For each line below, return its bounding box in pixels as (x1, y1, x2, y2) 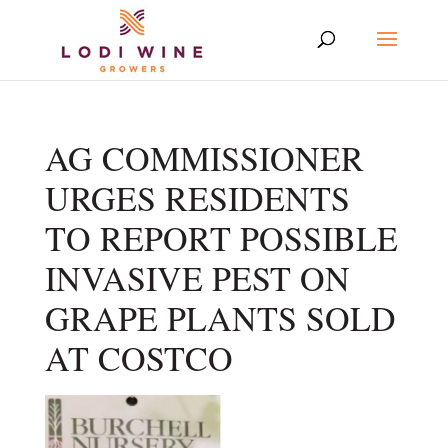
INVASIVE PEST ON (44, 255, 350, 301)
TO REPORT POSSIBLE (44, 215, 398, 261)
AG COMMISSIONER (44, 135, 364, 181)
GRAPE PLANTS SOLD (44, 295, 396, 341)
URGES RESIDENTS (44, 175, 350, 221)
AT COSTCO (44, 335, 233, 381)
